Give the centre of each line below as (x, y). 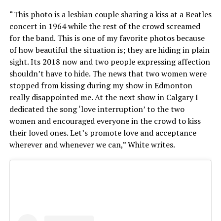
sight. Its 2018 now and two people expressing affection (110, 61)
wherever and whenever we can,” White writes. (92, 144)
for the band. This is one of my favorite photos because (107, 38)
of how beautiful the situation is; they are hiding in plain (109, 50)
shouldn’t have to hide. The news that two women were (108, 73)
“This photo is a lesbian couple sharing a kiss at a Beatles (110, 14)
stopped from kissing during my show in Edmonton (101, 85)
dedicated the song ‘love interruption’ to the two (97, 109)
